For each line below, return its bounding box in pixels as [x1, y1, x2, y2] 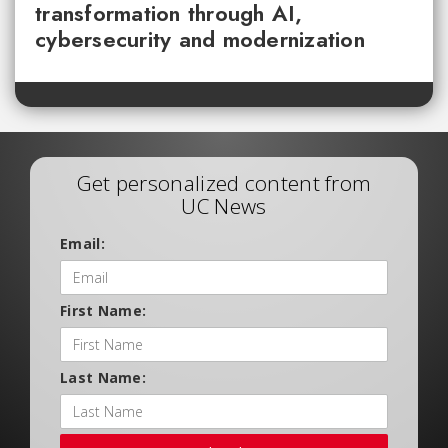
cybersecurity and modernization [35, 22, 365, 55]
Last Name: [60, 367, 146, 387]
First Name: [60, 300, 147, 320]
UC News [181, 191, 267, 220]
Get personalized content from [76, 168, 372, 197]
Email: [60, 233, 105, 253]
